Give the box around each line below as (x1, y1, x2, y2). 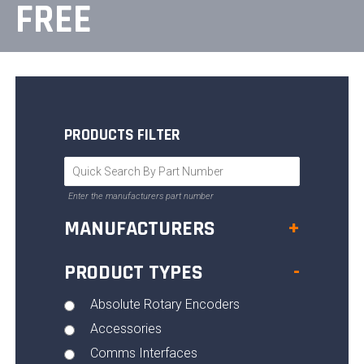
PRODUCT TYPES (63, 259, 203, 286)
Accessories (89, 321, 162, 336)
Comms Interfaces (89, 345, 197, 361)
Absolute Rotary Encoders (89, 297, 240, 312)
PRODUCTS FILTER (63, 124, 180, 145)
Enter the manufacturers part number (67, 191, 214, 201)
